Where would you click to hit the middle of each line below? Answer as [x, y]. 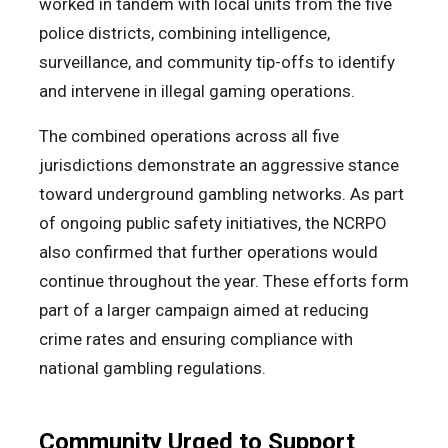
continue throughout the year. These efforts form [224, 281]
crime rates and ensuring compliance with [196, 339]
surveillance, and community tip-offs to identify [217, 62]
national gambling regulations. [152, 368]
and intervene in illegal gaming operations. [199, 91]
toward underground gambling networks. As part [221, 194]
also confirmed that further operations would [208, 252]
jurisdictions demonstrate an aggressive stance [219, 165]
